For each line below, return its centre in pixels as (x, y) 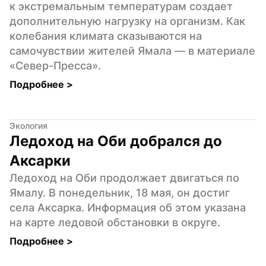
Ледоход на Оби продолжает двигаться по (124, 178)
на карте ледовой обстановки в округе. (115, 222)
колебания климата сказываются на (106, 36)
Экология (28, 125)
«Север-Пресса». (55, 65)
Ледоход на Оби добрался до (116, 141)
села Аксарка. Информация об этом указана (128, 207)
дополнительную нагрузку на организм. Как (127, 21)
